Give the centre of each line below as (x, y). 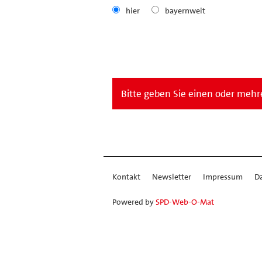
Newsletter (172, 176)
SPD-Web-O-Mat (185, 201)
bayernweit (185, 10)
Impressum (223, 176)
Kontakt (126, 176)
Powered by (134, 201)
